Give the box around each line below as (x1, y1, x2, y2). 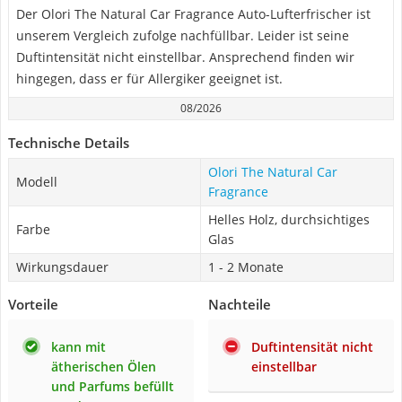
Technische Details (8, 134, 129, 152)
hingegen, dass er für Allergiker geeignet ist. (16, 70, 283, 87)
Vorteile (8, 295, 58, 313)
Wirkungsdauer (16, 258, 109, 275)
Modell (16, 173, 57, 190)
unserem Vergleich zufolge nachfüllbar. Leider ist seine (16, 27, 349, 44)
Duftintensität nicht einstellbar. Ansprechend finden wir (16, 48, 354, 66)
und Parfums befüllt (51, 378, 174, 395)
